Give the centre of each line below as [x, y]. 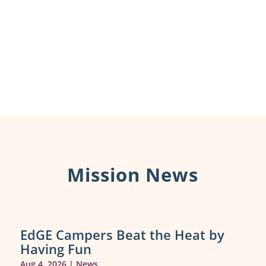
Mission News [133, 174]
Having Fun [56, 248]
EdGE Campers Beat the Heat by [122, 234]
